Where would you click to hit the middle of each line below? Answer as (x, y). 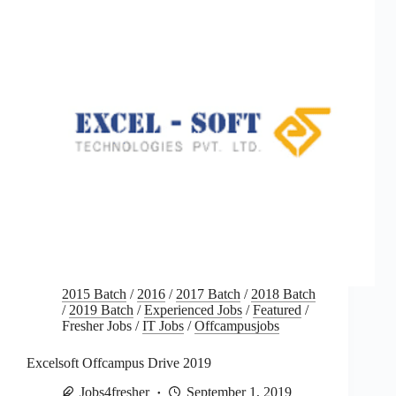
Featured (277, 309)
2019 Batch (101, 309)
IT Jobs (163, 325)
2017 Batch (208, 293)
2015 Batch (94, 293)
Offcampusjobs (237, 325)
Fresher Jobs (97, 325)
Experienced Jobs (193, 309)
